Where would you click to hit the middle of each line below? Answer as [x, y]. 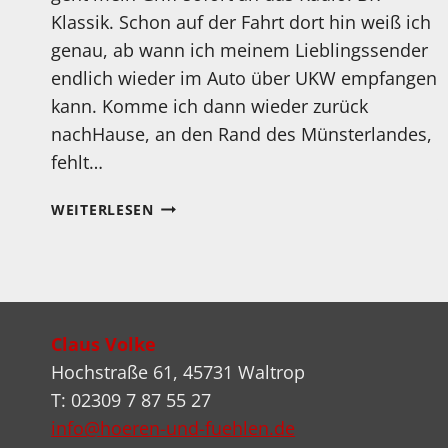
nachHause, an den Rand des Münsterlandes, [241, 133]
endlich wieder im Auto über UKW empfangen [244, 77]
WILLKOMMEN [206, 296]
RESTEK [180, 250]
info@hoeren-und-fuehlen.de [173, 428]
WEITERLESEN [102, 209]
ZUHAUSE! [191, 319]
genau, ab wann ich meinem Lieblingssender [239, 49]
